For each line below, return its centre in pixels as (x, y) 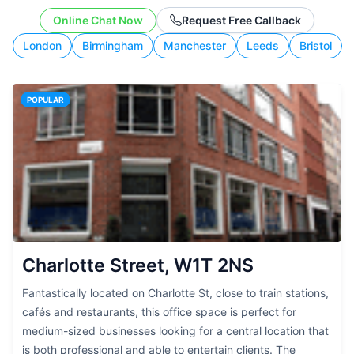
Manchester (195, 45)
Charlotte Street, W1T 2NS (138, 265)
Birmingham (113, 45)
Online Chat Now (98, 20)
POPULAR (45, 100)
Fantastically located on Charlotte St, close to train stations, (175, 293)
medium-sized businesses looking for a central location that (175, 331)
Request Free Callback (241, 20)
